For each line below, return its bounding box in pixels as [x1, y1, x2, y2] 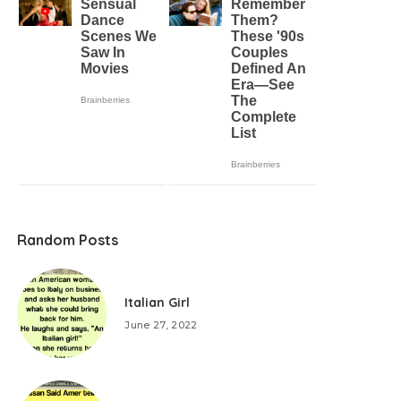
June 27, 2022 [124, 319, 198, 331]
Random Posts [17, 231, 119, 249]
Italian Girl [124, 294, 191, 311]
